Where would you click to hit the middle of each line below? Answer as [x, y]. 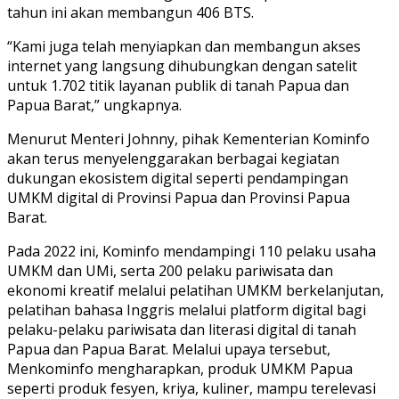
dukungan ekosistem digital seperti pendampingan [178, 178]
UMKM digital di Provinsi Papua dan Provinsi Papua [179, 197]
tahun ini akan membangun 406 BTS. [130, 12]
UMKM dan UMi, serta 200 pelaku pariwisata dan [170, 270]
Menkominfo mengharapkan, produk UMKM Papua [180, 368]
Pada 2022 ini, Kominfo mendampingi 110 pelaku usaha [191, 251]
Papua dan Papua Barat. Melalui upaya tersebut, [169, 349]
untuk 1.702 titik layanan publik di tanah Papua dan [178, 85]
